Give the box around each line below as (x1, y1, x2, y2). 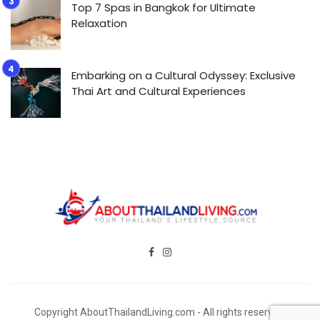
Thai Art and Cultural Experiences (71, 84, 246, 99)
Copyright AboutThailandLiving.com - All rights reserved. (34, 306, 286, 319)
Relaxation (71, 16, 127, 31)
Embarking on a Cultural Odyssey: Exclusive (71, 68, 296, 84)
